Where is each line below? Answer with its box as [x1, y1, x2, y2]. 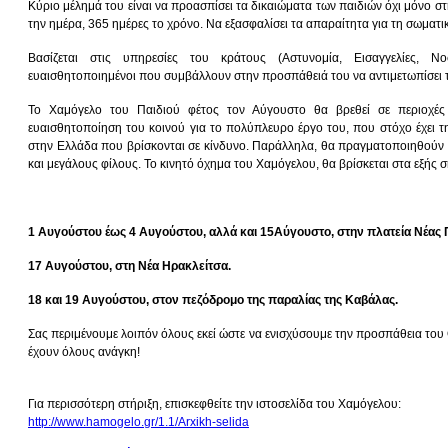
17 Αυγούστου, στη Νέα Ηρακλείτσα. [28, 258, 231, 273]
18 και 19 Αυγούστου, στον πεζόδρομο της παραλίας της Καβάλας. [28, 292, 398, 307]
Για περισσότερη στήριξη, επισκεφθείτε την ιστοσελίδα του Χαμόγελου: [28, 396, 401, 411]
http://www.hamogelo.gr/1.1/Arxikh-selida [28, 414, 249, 429]
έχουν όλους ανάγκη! [28, 344, 140, 359]
